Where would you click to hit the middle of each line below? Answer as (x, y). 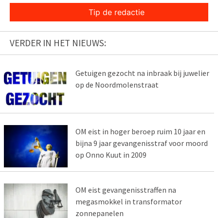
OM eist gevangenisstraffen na (126, 190)
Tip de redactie (116, 12)
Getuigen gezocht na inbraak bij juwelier (142, 73)
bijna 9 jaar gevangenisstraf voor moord (141, 143)
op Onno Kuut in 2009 (111, 154)
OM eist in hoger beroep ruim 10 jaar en (140, 131)
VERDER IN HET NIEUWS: (58, 43)
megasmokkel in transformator (128, 201)
